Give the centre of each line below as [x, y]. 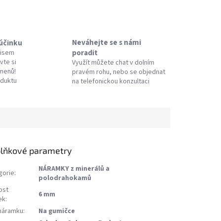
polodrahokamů [65, 178]
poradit [85, 53]
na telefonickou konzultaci [110, 81]
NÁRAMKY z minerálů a [74, 169]
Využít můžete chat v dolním [113, 62]
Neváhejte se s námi [106, 42]
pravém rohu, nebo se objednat [118, 72]
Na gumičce [57, 211]
